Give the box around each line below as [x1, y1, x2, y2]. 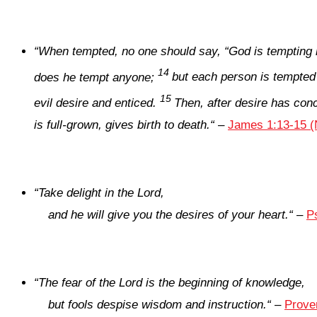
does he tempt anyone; [34, 70, 154, 84]
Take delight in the [38, 186, 137, 200]
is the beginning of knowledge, [142, 276, 305, 290]
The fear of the [38, 276, 119, 290]
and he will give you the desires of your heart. [48, 208, 289, 222]
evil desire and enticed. [34, 96, 156, 110]
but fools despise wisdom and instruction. [48, 298, 267, 312]
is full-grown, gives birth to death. [34, 118, 210, 132]
